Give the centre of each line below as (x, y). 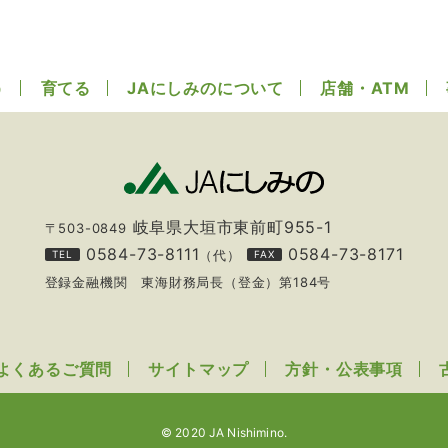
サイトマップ (199, 369)
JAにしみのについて (206, 88)
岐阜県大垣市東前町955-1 (229, 227)
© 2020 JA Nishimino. (224, 433)
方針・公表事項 (344, 369)
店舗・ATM (365, 88)
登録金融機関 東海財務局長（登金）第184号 (188, 282)
